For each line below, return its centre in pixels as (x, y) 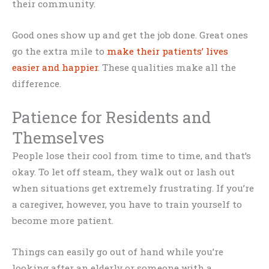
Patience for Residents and (111, 117)
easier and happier (55, 68)
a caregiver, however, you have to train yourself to (127, 204)
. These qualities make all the (167, 68)
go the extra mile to (59, 51)
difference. (37, 84)
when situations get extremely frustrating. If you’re (133, 188)
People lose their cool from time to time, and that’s (131, 155)
